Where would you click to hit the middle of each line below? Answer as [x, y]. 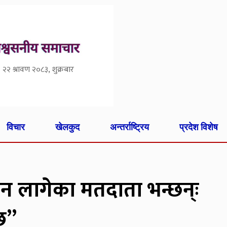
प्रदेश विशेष [198, 127]
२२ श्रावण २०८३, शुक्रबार [38, 70]
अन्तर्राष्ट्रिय [129, 127]
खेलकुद [68, 127]
